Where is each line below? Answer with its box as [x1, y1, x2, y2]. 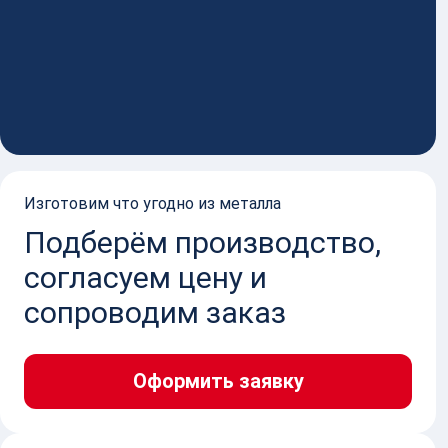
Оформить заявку [132, 369, 304, 394]
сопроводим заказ [24, 295, 286, 331]
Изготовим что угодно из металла [24, 194, 281, 214]
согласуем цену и [24, 260, 267, 296]
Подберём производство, [24, 225, 381, 261]
